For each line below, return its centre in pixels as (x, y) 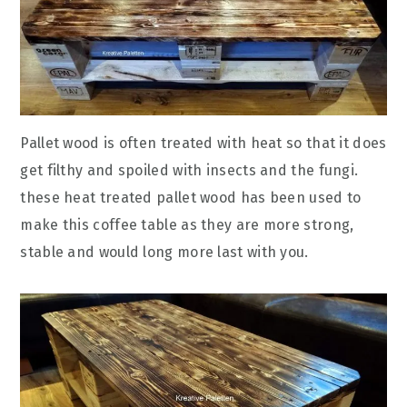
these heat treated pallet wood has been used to (191, 197)
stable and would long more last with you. (164, 252)
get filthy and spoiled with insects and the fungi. (189, 170)
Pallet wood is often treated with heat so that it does (203, 143)
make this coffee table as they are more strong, (187, 224)
